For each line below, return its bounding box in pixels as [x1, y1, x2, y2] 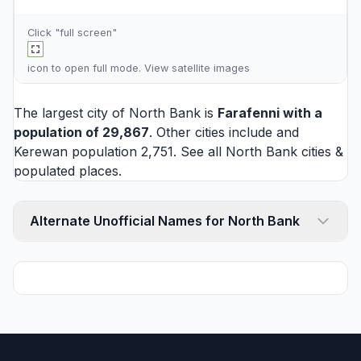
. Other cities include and [149, 124, 299, 140]
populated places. [14, 163, 122, 179]
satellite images [172, 62, 250, 74]
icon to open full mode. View [27, 62, 172, 74]
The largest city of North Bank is [14, 105, 218, 121]
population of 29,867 [14, 124, 149, 140]
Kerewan [14, 143, 68, 160]
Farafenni [218, 105, 280, 121]
